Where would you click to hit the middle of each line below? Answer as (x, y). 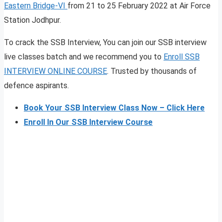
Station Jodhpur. (32, 20)
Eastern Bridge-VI (36, 6)
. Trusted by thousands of (152, 71)
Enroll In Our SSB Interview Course (88, 122)
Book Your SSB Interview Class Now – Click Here (114, 108)
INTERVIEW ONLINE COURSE (55, 71)
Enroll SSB (182, 57)
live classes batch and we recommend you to (84, 57)
